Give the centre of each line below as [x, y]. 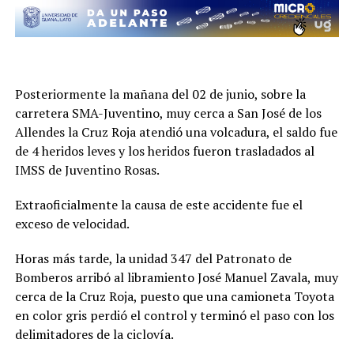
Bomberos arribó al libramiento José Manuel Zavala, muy [176, 278]
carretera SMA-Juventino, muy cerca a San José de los [168, 113]
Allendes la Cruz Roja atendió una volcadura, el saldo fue [176, 132]
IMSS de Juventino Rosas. [87, 170]
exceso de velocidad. [72, 224]
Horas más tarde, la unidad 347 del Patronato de [153, 259]
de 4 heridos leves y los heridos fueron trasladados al [164, 151]
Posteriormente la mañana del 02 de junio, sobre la [160, 94]
